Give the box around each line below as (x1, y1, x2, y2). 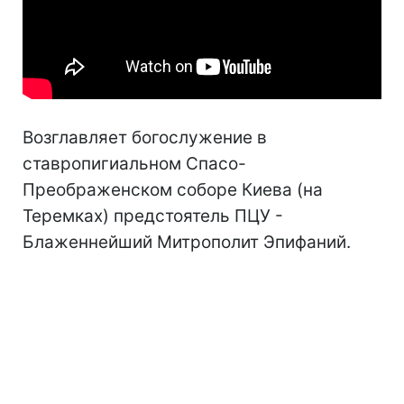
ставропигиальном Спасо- (23, 153, 246, 175)
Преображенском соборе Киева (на (23, 179, 323, 201)
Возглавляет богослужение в (23, 127, 267, 149)
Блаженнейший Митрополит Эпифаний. (23, 232, 351, 253)
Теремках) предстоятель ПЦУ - (23, 206, 283, 227)
